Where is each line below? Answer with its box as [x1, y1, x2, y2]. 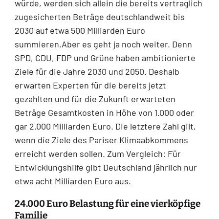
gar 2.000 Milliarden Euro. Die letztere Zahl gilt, [15, 120, 196, 131]
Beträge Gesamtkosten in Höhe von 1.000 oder [15, 107, 194, 118]
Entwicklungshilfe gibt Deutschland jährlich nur [15, 161, 197, 173]
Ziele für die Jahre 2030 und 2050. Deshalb [15, 66, 179, 77]
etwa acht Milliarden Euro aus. [15, 175, 131, 186]
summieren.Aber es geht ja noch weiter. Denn [15, 38, 192, 49]
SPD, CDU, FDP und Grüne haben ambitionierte [15, 52, 196, 63]
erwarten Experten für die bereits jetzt [15, 79, 166, 90]
